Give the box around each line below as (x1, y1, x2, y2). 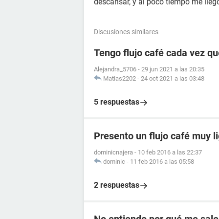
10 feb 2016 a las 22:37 (138, 149, 202, 156)
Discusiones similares (94, 28, 158, 36)
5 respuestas (94, 97, 139, 107)
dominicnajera (94, 149, 133, 156)
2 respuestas (94, 180, 139, 190)
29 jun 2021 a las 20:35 (141, 66, 204, 73)
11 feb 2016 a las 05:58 (130, 158, 194, 165)
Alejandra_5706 (94, 66, 136, 73)
